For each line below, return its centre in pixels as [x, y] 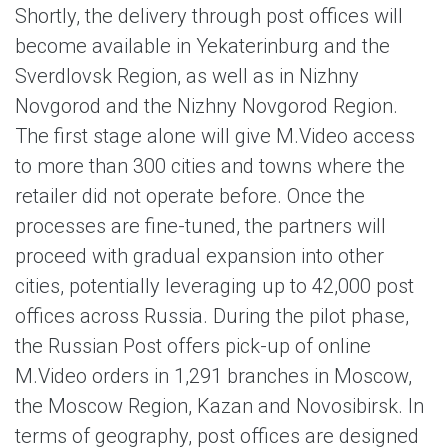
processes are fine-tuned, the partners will [200, 226]
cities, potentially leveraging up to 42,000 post [214, 286]
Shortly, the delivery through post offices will [209, 16]
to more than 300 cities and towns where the [210, 166]
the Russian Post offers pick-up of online [193, 346]
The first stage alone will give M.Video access [215, 136]
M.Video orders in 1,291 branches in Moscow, [213, 376]
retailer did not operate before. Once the [190, 196]
